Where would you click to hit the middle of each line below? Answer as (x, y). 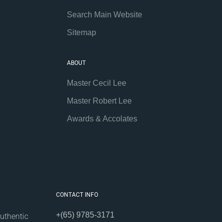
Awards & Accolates (102, 118)
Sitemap (82, 32)
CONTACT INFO (77, 194)
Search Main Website (105, 14)
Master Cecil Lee (97, 83)
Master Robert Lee (100, 101)
